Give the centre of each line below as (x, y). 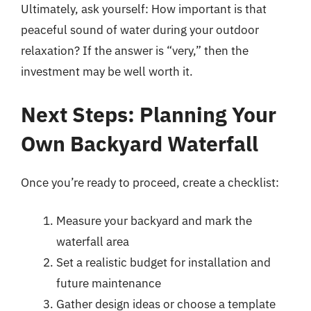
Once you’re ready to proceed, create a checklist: (150, 182)
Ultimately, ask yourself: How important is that (144, 9)
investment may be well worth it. (107, 72)
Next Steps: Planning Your (149, 114)
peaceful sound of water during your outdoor (140, 30)
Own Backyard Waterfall (140, 143)
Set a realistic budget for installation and (163, 262)
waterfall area (93, 242)
